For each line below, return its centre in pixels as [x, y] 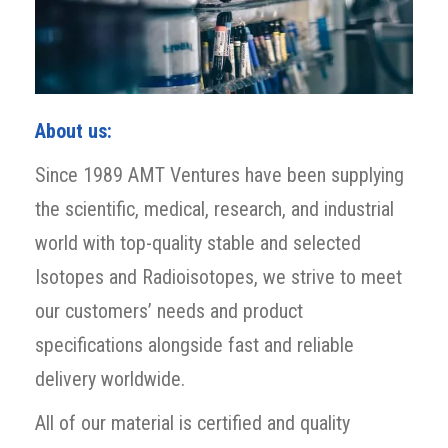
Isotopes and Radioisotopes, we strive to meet [218, 276]
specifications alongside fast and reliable [194, 344]
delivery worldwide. [112, 378]
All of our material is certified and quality [192, 422]
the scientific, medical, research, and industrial [214, 208]
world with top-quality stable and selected [198, 242]
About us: [73, 130]
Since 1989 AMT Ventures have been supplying [219, 174]
